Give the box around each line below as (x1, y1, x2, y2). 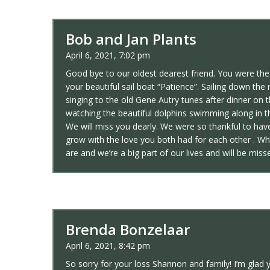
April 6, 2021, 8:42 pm (66, 239, 150, 251)
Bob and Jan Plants (66, 28, 196, 49)
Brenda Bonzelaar (66, 219, 190, 239)
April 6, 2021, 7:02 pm (66, 49, 150, 61)
